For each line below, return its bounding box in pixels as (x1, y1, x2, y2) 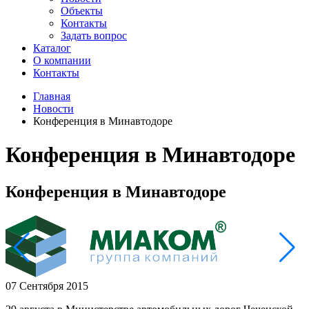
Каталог (33, 42, 71, 54)
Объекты (61, 5, 103, 17)
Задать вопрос (61, 30, 127, 41)
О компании (33, 54, 91, 66)
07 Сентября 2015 (6, 279, 88, 292)
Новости (33, 103, 74, 114)
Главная (33, 90, 70, 102)
